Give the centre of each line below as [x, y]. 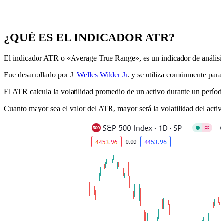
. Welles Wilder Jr [100, 75]
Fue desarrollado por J [38, 75]
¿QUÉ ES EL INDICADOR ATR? [89, 37]
